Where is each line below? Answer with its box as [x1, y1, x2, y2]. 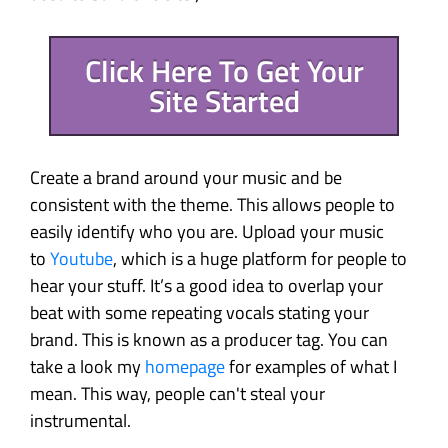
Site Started [148, 77, 300, 124]
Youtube [50, 245, 113, 273]
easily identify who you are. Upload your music [30, 218, 384, 246]
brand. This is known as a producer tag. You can [30, 326, 388, 354]
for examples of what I [225, 353, 397, 381]
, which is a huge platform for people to [113, 245, 407, 273]
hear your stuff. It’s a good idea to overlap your [30, 272, 383, 300]
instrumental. [30, 407, 131, 435]
